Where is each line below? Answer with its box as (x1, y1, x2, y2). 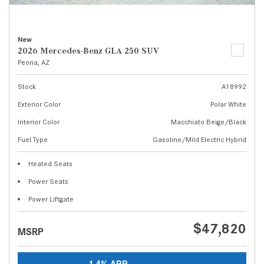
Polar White (210, 100, 246, 108)
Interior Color (18, 117, 60, 126)
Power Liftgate (28, 194, 74, 203)
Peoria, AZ (18, 58, 49, 67)
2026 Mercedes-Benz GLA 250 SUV (18, 46, 159, 55)
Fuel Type (18, 135, 48, 144)
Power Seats (28, 177, 68, 186)
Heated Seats (28, 159, 72, 168)
